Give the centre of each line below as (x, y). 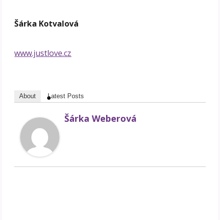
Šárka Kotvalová (47, 23)
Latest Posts (66, 96)
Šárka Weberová (101, 118)
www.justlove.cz (43, 53)
